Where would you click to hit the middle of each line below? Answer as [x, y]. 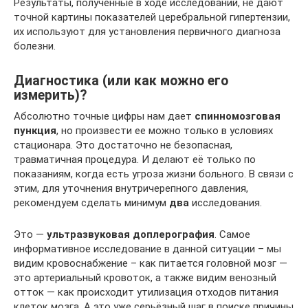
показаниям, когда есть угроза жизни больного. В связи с [154, 174]
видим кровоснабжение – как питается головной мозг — [151, 263]
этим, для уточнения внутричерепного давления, [131, 188]
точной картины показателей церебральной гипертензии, [152, 17]
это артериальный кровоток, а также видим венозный [145, 278]
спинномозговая [238, 116]
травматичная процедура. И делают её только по [135, 159]
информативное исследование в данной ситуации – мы [147, 249]
